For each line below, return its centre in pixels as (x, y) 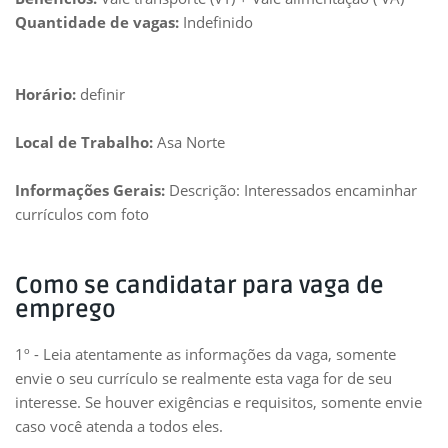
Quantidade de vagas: (99, 22)
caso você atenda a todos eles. (119, 426)
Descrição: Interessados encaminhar (291, 190)
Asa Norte (189, 142)
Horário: (45, 94)
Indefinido (218, 22)
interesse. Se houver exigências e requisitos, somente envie (218, 402)
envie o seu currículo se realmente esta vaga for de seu (203, 378)
